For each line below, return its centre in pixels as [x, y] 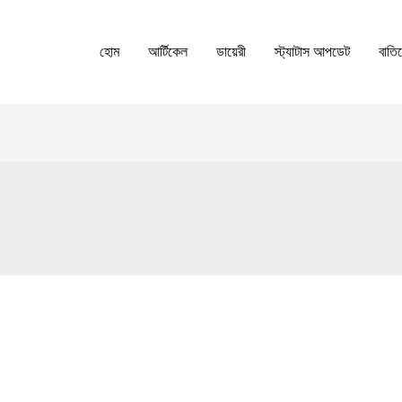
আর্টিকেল [168, 52]
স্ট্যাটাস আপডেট [312, 52]
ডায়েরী [231, 52]
